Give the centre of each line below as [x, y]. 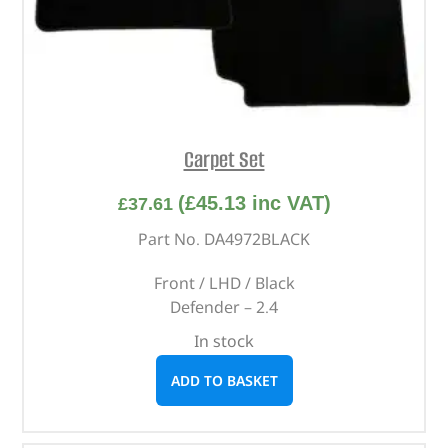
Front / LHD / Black [224, 282]
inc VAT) [288, 202]
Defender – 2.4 [224, 306]
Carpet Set [224, 160]
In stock [224, 340]
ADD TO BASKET [224, 380]
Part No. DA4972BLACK [224, 238]
